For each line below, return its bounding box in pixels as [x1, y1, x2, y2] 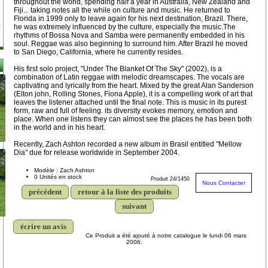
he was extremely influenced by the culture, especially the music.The [14, 22, 236, 31]
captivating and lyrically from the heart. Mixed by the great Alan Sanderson [14, 81, 254, 90]
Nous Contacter [202, 179, 245, 186]
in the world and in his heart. [14, 123, 105, 132]
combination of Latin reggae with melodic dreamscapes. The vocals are [14, 72, 245, 81]
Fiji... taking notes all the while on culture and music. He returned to [14, 5, 230, 14]
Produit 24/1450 [150, 176, 190, 182]
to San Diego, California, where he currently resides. [14, 47, 183, 56]
